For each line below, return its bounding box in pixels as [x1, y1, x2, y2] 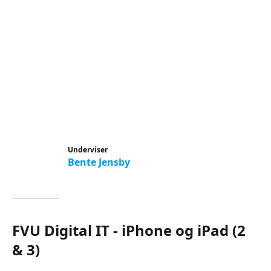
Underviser [68, 145, 108, 155]
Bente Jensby [68, 155, 130, 169]
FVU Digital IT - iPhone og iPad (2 [12, 220, 246, 240]
